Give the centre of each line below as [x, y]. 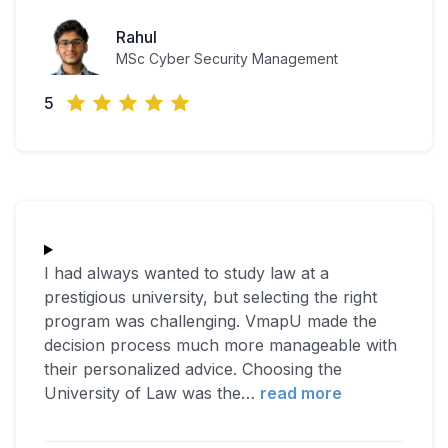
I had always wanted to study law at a [186, 273]
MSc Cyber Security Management [227, 59]
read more [301, 393]
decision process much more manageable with [220, 345]
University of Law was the [142, 393]
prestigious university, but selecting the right [210, 297]
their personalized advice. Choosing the [193, 369]
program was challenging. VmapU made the [210, 321]
